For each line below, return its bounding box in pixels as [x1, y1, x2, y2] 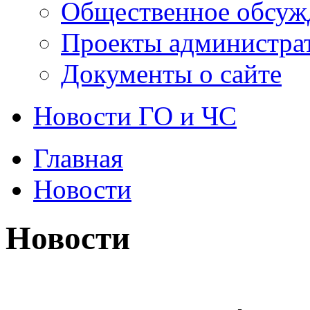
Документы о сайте [61, 59, 282, 89]
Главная [33, 143, 123, 173]
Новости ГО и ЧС [33, 101, 237, 131]
